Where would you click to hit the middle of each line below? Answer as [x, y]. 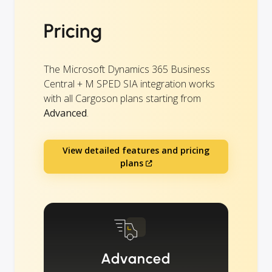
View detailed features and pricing [136, 151]
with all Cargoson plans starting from [122, 99]
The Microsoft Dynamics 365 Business [127, 70]
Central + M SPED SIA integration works [129, 84]
